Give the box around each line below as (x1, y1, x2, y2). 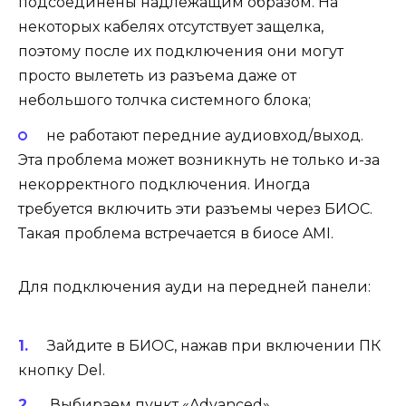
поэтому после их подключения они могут (18, 43, 343, 61)
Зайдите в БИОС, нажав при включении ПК (46, 336, 381, 354)
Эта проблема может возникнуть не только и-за (18, 150, 380, 169)
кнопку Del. (18, 361, 105, 379)
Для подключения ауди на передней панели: (18, 277, 371, 295)
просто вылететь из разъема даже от (18, 67, 296, 85)
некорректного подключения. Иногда (18, 175, 310, 193)
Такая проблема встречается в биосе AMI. (18, 224, 333, 242)
